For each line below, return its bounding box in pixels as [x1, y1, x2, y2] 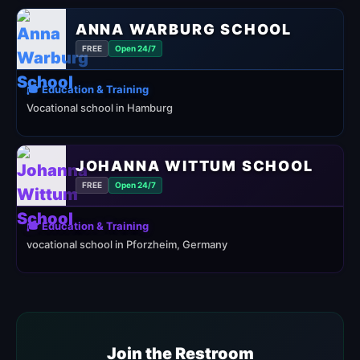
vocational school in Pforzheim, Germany [27, 238, 227, 251]
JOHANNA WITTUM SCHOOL [75, 157, 313, 174]
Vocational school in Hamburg [27, 101, 173, 114]
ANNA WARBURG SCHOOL [75, 20, 292, 38]
